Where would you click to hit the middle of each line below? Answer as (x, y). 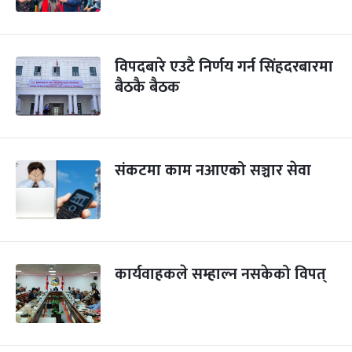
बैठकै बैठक (147, 87)
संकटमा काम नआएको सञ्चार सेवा (213, 170)
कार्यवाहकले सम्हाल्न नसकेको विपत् (220, 274)
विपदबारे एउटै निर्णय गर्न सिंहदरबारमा (224, 67)
